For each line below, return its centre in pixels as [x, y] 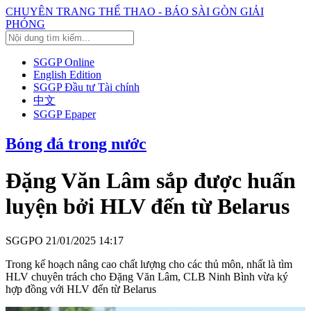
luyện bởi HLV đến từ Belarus [148, 207]
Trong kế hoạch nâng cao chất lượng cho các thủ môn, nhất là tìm [149, 264]
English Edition [67, 75]
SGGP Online [64, 62]
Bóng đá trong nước [76, 143]
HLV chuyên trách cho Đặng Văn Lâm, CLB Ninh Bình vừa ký [147, 276]
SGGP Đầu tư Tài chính [86, 87]
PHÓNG [25, 24]
